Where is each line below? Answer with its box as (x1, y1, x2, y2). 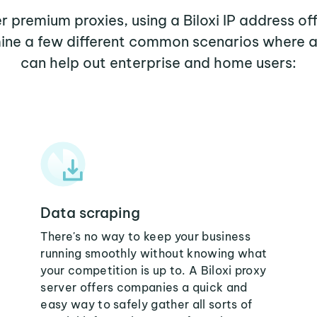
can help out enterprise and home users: (21, 54, 296, 71)
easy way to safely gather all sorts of (40, 297, 253, 311)
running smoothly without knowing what (40, 246, 267, 260)
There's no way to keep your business (40, 229, 250, 243)
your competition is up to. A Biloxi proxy (40, 263, 267, 277)
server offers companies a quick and (40, 280, 248, 294)
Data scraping (40, 204, 141, 221)
